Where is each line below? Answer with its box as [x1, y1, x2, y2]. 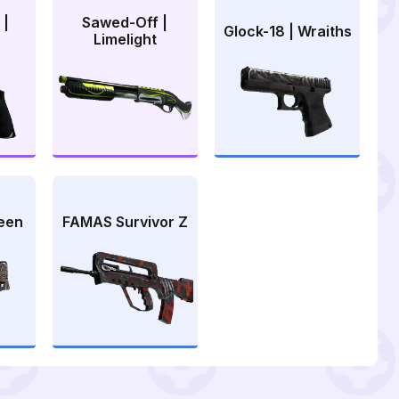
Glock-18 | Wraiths [223, 21, 352, 40]
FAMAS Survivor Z [61, 213, 188, 232]
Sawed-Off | [82, 13, 168, 32]
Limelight [93, 30, 157, 49]
